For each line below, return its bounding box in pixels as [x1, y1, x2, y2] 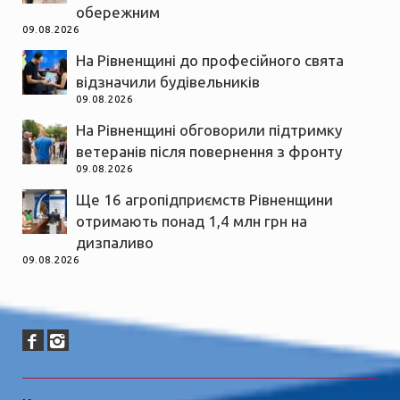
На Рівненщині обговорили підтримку [76, 121, 342, 138]
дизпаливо [76, 233, 154, 251]
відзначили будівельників [76, 72, 260, 90]
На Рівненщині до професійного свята [76, 51, 344, 69]
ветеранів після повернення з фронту [76, 142, 342, 160]
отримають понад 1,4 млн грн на [76, 212, 307, 229]
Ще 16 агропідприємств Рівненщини [76, 190, 333, 208]
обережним [76, 3, 160, 21]
